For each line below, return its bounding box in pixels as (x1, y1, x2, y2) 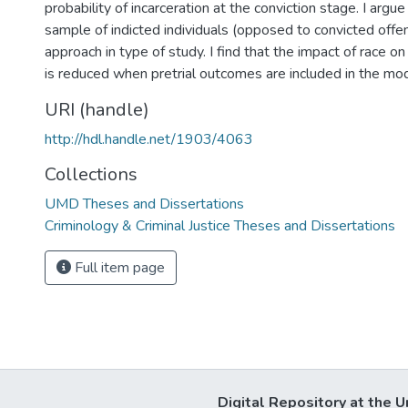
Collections (45, 162, 138, 187)
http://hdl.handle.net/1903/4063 (45, 129, 253, 149)
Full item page (71, 258, 165, 278)
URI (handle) (45, 97, 149, 122)
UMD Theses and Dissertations (45, 194, 244, 214)
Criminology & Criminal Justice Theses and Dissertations (45, 216, 395, 236)
